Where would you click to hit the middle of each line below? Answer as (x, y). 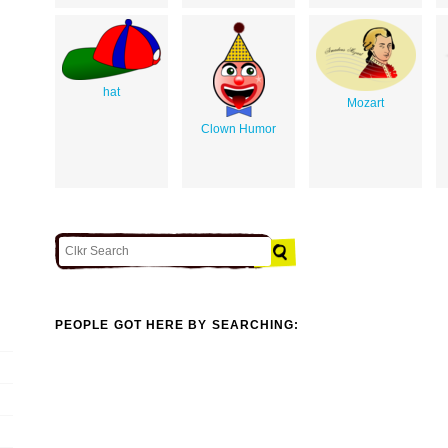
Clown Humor (238, 128)
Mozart (365, 102)
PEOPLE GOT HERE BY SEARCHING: (177, 325)
